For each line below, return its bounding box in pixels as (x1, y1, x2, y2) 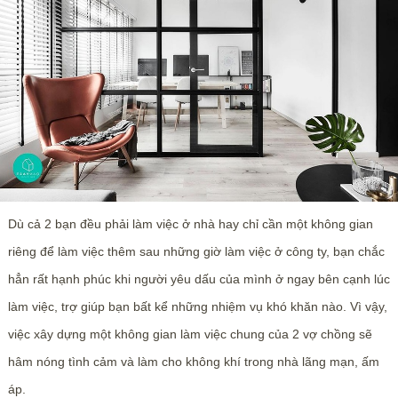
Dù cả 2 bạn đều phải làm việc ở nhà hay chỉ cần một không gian (7, 216, 373, 231)
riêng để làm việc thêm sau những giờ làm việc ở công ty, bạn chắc (7, 243, 385, 259)
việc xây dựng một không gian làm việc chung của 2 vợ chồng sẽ (7, 326, 372, 341)
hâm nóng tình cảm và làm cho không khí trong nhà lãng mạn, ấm (7, 354, 379, 369)
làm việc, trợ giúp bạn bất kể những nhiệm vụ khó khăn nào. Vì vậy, (7, 298, 387, 314)
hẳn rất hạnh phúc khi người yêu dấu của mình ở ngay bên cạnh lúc (7, 271, 390, 286)
